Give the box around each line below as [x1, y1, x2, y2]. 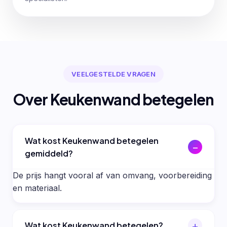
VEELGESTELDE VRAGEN [71, 69, 156, 78]
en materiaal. [13, 182, 62, 193]
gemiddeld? [25, 147, 73, 159]
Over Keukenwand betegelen [13, 90, 214, 109]
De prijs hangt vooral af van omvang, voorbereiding [13, 170, 212, 180]
